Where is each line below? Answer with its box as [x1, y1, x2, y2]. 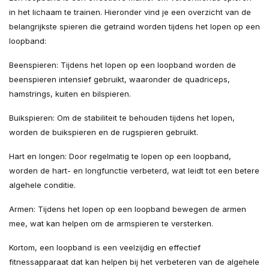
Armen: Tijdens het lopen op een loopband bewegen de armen [9, 204, 246, 214]
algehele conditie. [9, 180, 76, 190]
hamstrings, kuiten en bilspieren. [9, 89, 131, 99]
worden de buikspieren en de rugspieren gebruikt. [9, 127, 198, 138]
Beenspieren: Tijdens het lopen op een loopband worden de [9, 60, 236, 70]
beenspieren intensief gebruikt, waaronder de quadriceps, [9, 74, 230, 85]
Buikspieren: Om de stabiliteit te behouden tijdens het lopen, [9, 113, 235, 123]
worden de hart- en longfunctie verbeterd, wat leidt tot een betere [9, 166, 259, 176]
